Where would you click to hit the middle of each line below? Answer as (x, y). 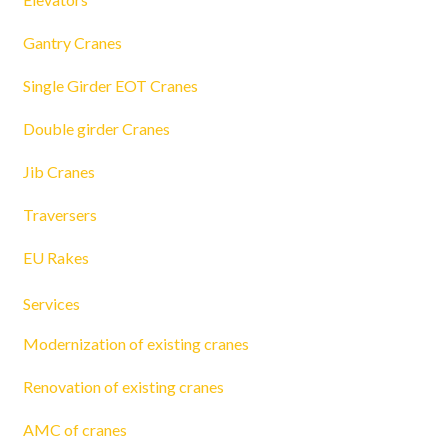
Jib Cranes (59, 171)
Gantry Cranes (72, 42)
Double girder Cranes (96, 128)
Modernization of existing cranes (136, 343)
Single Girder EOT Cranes (110, 85)
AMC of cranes (75, 429)
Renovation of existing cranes (123, 386)
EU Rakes (56, 257)
